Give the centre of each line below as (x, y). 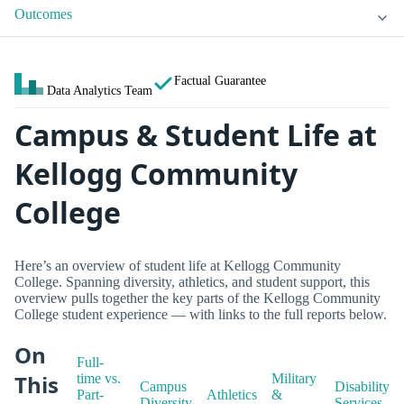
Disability (362, 387)
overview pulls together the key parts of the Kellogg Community (197, 298)
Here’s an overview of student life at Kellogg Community (178, 265)
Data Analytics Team (100, 91)
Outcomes (43, 14)
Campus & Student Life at (196, 135)
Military (294, 379)
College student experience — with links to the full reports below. (201, 314)
